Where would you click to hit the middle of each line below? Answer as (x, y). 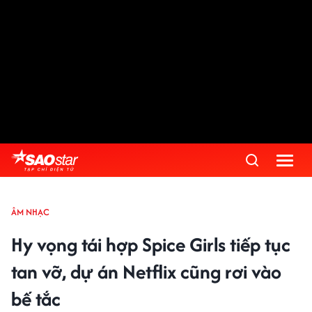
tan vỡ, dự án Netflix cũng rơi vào (146, 272)
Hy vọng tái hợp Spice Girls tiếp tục (151, 244)
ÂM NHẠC (30, 212)
